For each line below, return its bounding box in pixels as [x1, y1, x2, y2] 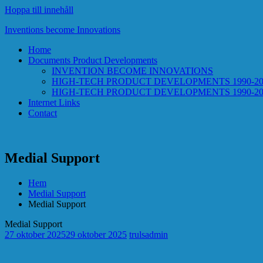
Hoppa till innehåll [5, 5, 73, 15]
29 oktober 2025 [66, 229, 127, 240]
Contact [28, 108, 57, 118]
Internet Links [28, 97, 80, 107]
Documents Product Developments [28, 55, 157, 65]
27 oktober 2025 [5, 229, 66, 240]
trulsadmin [129, 229, 168, 240]
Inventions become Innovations [5, 25, 120, 35]
